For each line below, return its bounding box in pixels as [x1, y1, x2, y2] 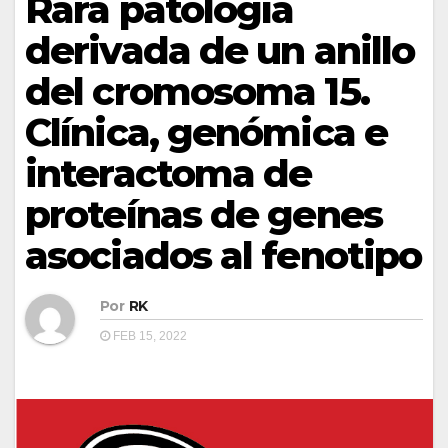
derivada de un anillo [25, 26, 415, 74]
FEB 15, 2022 [110, 328, 187, 343]
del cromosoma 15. [25, 67, 369, 115]
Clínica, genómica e [25, 108, 387, 156]
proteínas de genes [25, 190, 382, 238]
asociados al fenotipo [25, 231, 422, 279]
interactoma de [25, 149, 312, 197]
